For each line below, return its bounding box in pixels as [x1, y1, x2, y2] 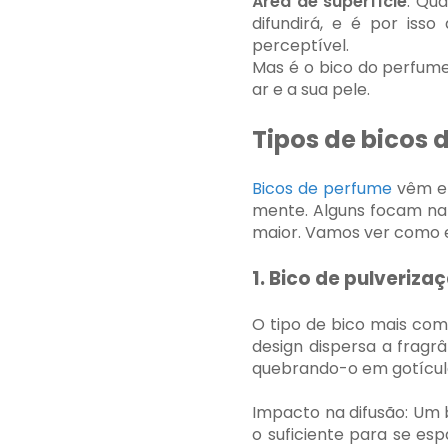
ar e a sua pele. [252, 78, 370, 101]
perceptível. [252, 34, 349, 57]
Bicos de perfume [252, 177, 397, 200]
